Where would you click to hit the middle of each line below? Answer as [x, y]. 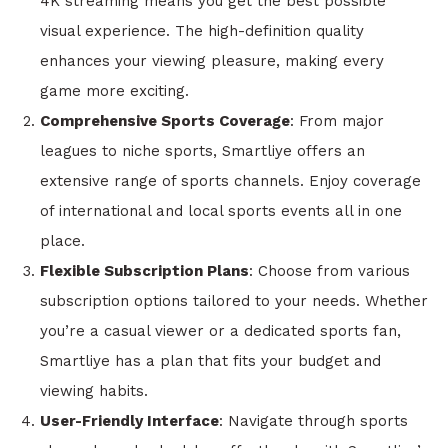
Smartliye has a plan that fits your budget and [210, 361]
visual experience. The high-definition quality [202, 31]
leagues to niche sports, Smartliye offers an [202, 151]
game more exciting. [114, 91]
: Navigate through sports [313, 421]
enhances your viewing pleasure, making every [212, 61]
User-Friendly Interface [129, 421]
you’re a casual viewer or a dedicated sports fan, [220, 331]
